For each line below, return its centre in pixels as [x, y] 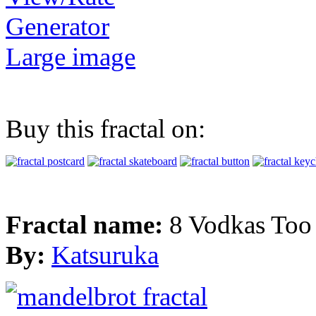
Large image [71, 57]
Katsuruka [105, 255]
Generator [57, 27]
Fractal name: [87, 225]
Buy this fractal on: [105, 129]
